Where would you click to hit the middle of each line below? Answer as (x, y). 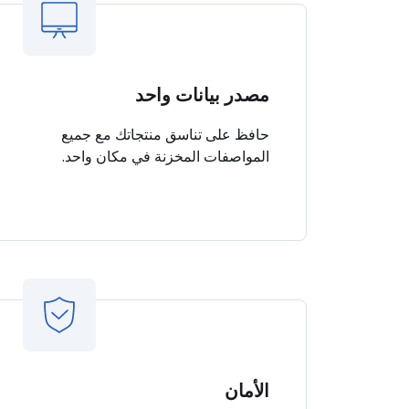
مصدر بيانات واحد (202, 95)
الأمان (247, 391)
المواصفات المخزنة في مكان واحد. (166, 156)
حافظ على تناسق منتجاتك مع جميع (165, 134)
